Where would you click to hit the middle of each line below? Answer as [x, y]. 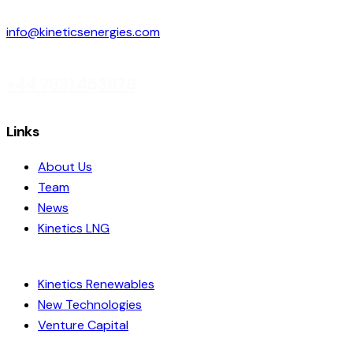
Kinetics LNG [74, 229]
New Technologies [90, 305]
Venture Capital [83, 325]
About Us [65, 167]
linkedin [26, 124]
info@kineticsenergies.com [83, 32]
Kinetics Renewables [96, 284]
